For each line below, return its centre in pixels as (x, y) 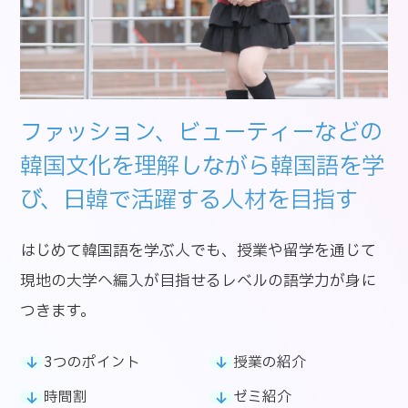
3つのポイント (92, 362)
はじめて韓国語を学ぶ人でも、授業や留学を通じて (199, 251)
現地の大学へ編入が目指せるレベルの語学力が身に (199, 281)
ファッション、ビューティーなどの (202, 133)
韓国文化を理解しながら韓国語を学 (203, 167)
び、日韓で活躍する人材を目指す (189, 201)
